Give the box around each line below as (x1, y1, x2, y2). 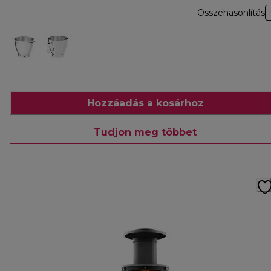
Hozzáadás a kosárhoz (87, 97, 204, 109)
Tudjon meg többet (94, 126, 197, 138)
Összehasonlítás (197, 7, 265, 19)
